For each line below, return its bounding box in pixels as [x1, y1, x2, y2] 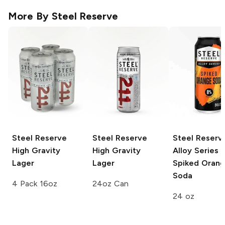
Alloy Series [173, 146, 218, 156]
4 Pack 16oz [12, 179, 57, 189]
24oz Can [92, 179, 129, 189]
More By [8, 10, 52, 23]
